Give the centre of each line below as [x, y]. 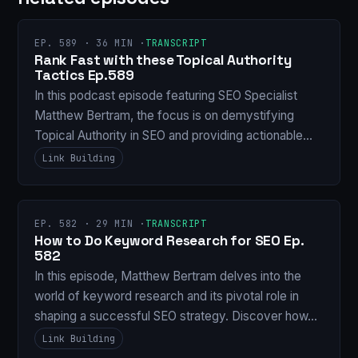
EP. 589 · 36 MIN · [90, 43]
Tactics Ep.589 [84, 75]
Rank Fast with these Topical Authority [163, 60]
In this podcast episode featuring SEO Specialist [166, 95]
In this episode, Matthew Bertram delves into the [168, 276]
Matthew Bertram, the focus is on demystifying [164, 115]
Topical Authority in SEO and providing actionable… [173, 135]
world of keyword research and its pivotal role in [167, 296]
